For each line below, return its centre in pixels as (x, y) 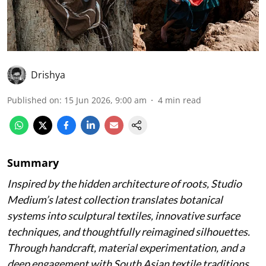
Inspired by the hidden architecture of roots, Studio (124, 184)
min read (183, 100)
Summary (33, 163)
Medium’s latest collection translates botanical (115, 200)
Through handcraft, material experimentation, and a (126, 248)
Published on (33, 100)
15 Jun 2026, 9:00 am (105, 100)
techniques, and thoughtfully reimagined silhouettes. (129, 232)
